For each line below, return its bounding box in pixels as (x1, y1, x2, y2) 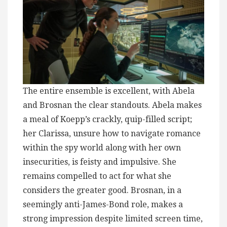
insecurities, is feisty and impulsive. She (23, 157, 176, 167)
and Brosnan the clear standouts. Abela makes (23, 100, 202, 110)
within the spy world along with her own (23, 143, 181, 153)
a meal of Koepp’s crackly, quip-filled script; (23, 115, 192, 125)
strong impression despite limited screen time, (23, 214, 203, 224)
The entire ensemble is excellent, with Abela (23, 86, 195, 96)
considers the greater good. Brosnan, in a (23, 185, 181, 196)
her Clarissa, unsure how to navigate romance (23, 129, 201, 139)
